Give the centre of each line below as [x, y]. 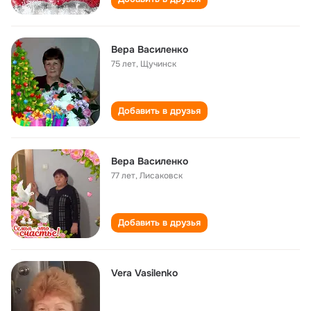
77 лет [123, 176]
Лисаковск [161, 176]
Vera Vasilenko [144, 273]
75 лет [124, 64]
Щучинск [158, 64]
